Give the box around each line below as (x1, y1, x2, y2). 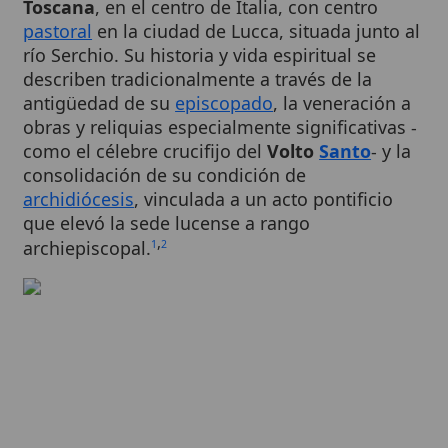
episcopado (159, 41, 249, 64)
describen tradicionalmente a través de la (20, 19, 339, 42)
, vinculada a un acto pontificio (121, 129, 358, 151)
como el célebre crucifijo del (20, 85, 243, 108)
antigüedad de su (20, 41, 160, 64)
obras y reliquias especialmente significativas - (20, 63, 380, 86)
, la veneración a (248, 41, 374, 64)
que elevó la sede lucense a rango (20, 150, 282, 173)
